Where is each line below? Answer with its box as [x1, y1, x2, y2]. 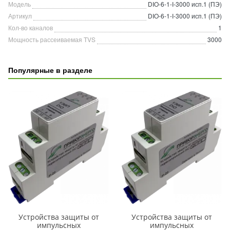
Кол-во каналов [8, 23, 53, 32]
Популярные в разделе [8, 65, 92, 75]
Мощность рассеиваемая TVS [8, 35, 95, 44]
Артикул [8, 11, 32, 20]
